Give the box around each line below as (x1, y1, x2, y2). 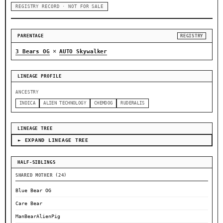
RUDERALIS (120, 101, 145, 106)
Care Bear (15, 201, 42, 207)
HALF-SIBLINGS (17, 160, 56, 165)
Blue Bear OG (15, 188, 51, 194)
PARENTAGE (17, 33, 44, 39)
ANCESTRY (15, 90, 39, 95)
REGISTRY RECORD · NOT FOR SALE (15, 4, 104, 9)
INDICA (19, 101, 36, 106)
